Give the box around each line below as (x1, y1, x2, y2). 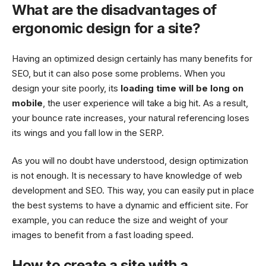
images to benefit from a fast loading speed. (12, 229, 194, 241)
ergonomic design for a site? (12, 20, 200, 37)
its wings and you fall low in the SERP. (12, 126, 164, 138)
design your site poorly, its (12, 82, 121, 94)
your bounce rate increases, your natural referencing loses (12, 112, 249, 123)
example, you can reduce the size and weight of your (12, 214, 228, 226)
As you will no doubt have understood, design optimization (12, 155, 248, 167)
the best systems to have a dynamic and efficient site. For (12, 199, 248, 211)
